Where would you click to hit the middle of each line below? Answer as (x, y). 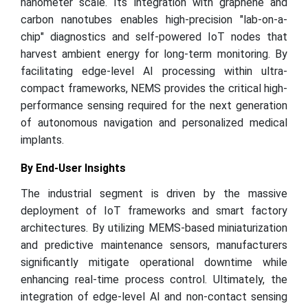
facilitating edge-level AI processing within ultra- (154, 71)
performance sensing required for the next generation (154, 106)
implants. (42, 140)
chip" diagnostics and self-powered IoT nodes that (154, 37)
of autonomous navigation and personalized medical (154, 123)
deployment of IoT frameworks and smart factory (154, 211)
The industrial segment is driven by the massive (154, 194)
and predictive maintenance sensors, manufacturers (154, 245)
